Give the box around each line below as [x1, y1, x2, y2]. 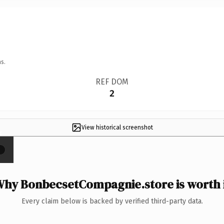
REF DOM [95, 76, 128, 86]
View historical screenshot [81, 123, 153, 131]
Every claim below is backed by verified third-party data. [21, 196, 203, 205]
